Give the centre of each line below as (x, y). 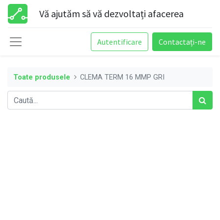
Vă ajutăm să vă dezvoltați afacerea (111, 14)
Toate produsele (42, 77)
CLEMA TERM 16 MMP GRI (123, 77)
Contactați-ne (182, 42)
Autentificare (120, 42)
